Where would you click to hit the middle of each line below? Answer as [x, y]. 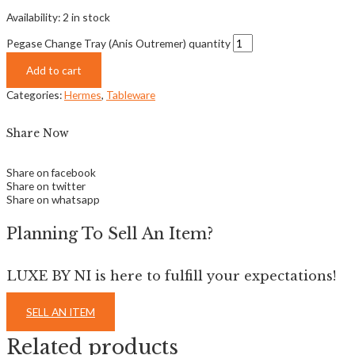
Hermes [83, 95]
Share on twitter [46, 186]
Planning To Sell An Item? [110, 234]
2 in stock [86, 17]
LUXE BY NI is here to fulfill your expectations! [171, 275]
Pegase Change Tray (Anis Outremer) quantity [118, 44]
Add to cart [54, 71]
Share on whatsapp [53, 200]
